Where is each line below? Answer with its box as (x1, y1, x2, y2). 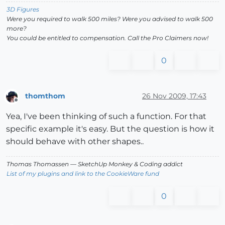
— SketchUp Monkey (69, 160, 134, 168)
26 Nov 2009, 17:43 (142, 91, 206, 101)
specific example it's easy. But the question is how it (6, 124, 214, 134)
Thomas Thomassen (7, 160, 69, 168)
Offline (16, 100, 35, 108)
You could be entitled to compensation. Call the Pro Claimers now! (7, 34, 208, 42)
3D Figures (7, 5, 39, 13)
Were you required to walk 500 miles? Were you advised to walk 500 (7, 15, 213, 23)
